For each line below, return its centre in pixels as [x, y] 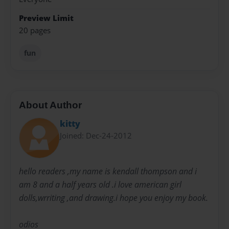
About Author [50, 105]
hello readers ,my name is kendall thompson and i [108, 171]
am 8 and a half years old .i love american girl [100, 184]
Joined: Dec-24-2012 [96, 136]
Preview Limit [46, 18]
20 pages [35, 31]
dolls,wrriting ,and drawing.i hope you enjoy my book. [113, 198]
